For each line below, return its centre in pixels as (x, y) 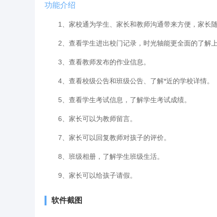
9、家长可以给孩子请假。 (91, 175)
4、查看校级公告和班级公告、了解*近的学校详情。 (129, 81)
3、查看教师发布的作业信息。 (97, 62)
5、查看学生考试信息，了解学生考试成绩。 (118, 100)
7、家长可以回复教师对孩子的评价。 (108, 138)
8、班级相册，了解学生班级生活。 (104, 156)
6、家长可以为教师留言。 (91, 119)
